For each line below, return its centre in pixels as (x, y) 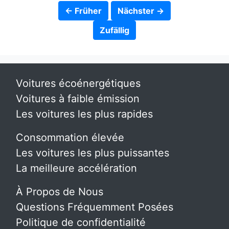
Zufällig (114, 30)
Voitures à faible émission (78, 99)
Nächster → (141, 11)
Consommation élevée (70, 138)
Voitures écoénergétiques (78, 84)
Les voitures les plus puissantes (93, 153)
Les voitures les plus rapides (84, 114)
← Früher (83, 11)
